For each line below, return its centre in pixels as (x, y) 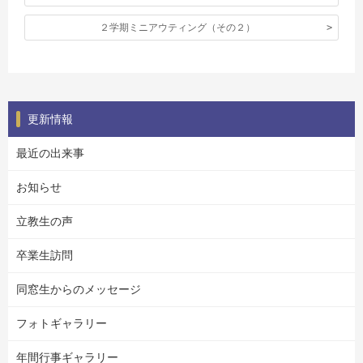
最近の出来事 (50, 153)
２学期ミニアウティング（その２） (177, 27)
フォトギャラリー (62, 323)
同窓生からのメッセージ (79, 289)
